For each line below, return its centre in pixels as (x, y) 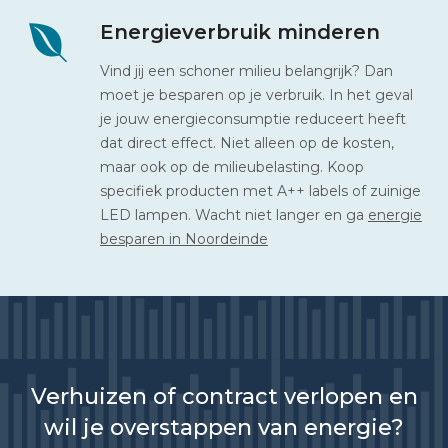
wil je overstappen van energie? (224, 427)
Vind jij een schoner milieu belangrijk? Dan (246, 70)
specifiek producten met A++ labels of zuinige (260, 190)
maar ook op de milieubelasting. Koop (232, 166)
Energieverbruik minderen (240, 31)
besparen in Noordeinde (184, 238)
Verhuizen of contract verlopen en (224, 396)
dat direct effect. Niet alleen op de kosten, (247, 142)
